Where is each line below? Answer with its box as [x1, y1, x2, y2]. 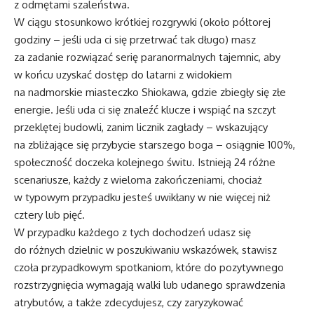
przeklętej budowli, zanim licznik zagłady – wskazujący [14, 120, 268, 134]
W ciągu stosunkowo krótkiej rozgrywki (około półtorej [14, 15, 271, 29]
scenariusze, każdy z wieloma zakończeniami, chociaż [14, 172, 262, 186]
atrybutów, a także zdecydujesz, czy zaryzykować [14, 295, 243, 309]
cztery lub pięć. [14, 207, 85, 221]
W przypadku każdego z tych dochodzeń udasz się [14, 225, 251, 239]
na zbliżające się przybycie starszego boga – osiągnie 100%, [14, 137, 295, 151]
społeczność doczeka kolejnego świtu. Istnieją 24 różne [14, 155, 275, 169]
